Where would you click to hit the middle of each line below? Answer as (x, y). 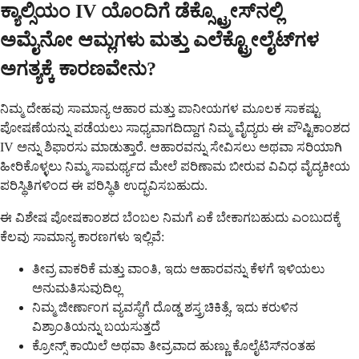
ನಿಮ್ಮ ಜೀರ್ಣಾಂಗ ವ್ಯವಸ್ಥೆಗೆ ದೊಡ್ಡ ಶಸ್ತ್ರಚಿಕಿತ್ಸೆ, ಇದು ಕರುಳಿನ (165, 307)
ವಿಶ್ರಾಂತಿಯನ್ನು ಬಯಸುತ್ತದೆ (96, 326)
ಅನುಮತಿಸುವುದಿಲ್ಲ (77, 288)
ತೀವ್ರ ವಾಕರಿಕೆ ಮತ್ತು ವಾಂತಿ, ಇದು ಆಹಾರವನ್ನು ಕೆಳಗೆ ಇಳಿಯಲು (178, 268)
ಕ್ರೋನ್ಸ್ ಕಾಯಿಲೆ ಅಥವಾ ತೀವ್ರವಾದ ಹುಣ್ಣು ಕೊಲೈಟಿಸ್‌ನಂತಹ (174, 345)
